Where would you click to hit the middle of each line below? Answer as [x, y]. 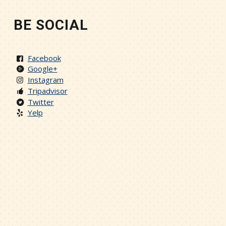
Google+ [42, 69]
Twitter [41, 102]
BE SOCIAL [51, 25]
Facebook [44, 58]
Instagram [45, 80]
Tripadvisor [47, 91]
